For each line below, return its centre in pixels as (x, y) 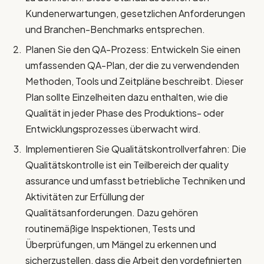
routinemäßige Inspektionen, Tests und (110, 228)
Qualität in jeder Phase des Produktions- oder (125, 113)
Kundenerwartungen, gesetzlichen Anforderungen (135, 13)
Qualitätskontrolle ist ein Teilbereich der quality (127, 164)
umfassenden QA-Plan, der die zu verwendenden (132, 65)
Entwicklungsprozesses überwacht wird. (113, 128)
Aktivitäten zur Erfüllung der (85, 196)
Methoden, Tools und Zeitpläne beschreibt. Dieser (134, 81)
